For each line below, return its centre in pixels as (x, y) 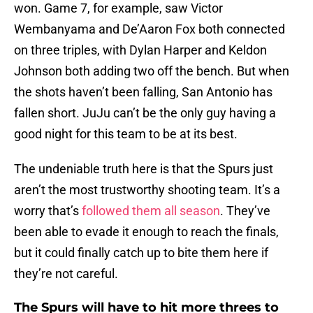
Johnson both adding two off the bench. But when (152, 71)
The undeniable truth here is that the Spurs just (144, 169)
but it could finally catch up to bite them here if (141, 253)
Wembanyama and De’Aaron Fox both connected (150, 29)
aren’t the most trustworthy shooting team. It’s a (147, 190)
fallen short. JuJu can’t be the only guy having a (145, 113)
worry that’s (48, 211)
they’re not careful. (66, 274)
